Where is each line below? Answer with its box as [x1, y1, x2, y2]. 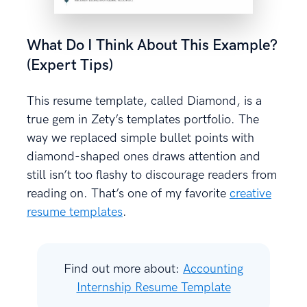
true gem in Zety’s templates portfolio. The [27, 112, 259, 127]
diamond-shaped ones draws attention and [27, 149, 260, 164]
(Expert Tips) [27, 56, 113, 75]
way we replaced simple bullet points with [27, 130, 254, 145]
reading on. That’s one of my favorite [27, 186, 230, 201]
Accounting [183, 261, 243, 276]
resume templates [27, 204, 123, 219]
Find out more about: [64, 261, 183, 276]
